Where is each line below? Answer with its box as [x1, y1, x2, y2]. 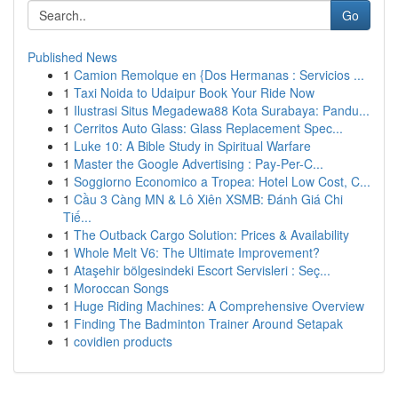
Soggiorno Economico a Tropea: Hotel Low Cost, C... [74, 172, 370, 190]
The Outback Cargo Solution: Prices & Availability [74, 226, 349, 243]
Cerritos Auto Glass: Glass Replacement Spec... [74, 119, 343, 137]
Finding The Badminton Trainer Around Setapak [74, 314, 343, 332]
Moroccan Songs [74, 279, 169, 297]
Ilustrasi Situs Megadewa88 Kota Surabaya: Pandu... [74, 101, 370, 119]
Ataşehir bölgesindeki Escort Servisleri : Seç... [74, 261, 330, 279]
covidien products [74, 332, 172, 350]
